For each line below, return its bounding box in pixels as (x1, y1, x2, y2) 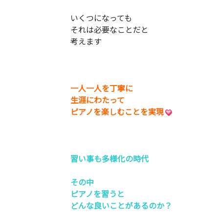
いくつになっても (70, 12, 132, 23)
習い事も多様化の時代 (70, 153, 149, 164)
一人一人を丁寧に (70, 82, 133, 94)
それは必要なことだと (70, 23, 149, 35)
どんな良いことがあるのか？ (70, 199, 172, 211)
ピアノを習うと (70, 188, 125, 199)
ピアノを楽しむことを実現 (70, 106, 164, 117)
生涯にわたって (70, 94, 125, 106)
